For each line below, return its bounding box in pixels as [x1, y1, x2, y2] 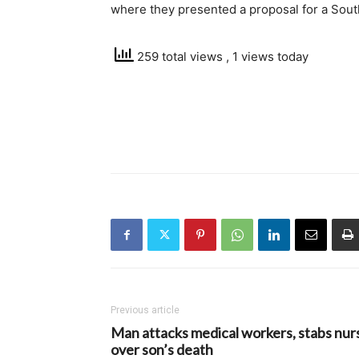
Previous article [111, 305, 179, 316]
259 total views [134, 49, 226, 65]
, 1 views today [226, 49, 309, 65]
